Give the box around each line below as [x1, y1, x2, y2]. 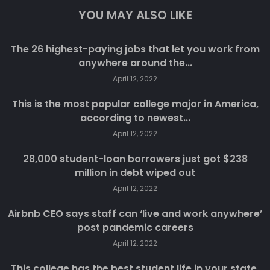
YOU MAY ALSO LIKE [78, 7, 192, 24]
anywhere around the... [78, 56, 192, 71]
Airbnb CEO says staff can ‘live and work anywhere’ [8, 207, 262, 221]
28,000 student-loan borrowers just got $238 [22, 152, 248, 166]
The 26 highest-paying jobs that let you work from [10, 42, 260, 57]
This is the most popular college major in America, [11, 97, 259, 111]
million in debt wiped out [75, 166, 195, 180]
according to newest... [80, 111, 190, 125]
